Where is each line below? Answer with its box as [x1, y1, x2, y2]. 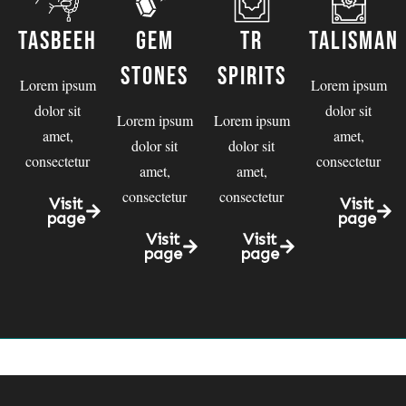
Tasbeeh [18, 25, 97, 56]
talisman [309, 25, 399, 56]
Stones [121, 61, 188, 92]
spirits [217, 61, 286, 92]
